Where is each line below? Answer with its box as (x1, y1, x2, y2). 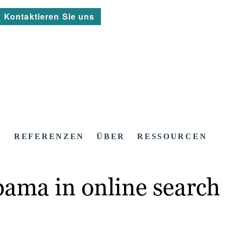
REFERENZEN (14, 132, 85, 141)
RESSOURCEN (137, 132, 207, 141)
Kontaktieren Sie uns (4, 11, 95, 22)
